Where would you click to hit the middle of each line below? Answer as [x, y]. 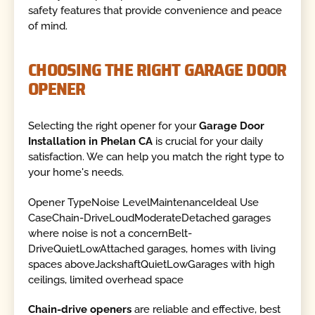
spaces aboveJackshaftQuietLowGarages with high [152, 264]
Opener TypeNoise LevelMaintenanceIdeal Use [144, 202]
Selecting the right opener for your [114, 126]
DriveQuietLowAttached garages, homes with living [152, 249]
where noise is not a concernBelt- [110, 233]
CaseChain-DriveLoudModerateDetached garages [150, 218]
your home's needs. [76, 173]
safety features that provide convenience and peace [155, 11]
